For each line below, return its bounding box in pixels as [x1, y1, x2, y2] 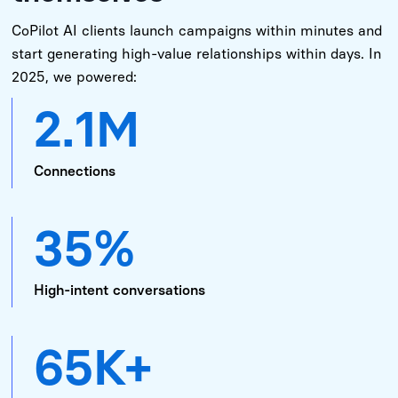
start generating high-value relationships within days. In [12, 44, 382, 62]
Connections [34, 162, 116, 179]
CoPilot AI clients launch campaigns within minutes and [12, 21, 383, 39]
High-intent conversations [34, 281, 206, 298]
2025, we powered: [12, 68, 138, 85]
